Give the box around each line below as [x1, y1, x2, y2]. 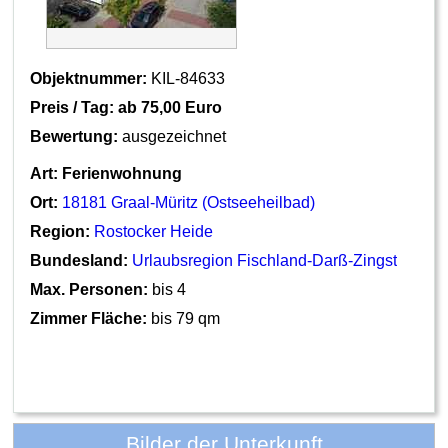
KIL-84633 [147, 69, 226, 87]
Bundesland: [30, 251, 129, 269]
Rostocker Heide [94, 222, 214, 240]
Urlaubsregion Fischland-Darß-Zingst [132, 251, 398, 269]
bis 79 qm [147, 309, 221, 327]
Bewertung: [30, 127, 119, 145]
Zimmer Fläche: [30, 309, 148, 327]
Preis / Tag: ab [30, 98, 138, 116]
